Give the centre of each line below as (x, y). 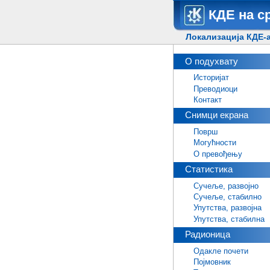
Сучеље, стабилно (227, 197)
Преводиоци (215, 89)
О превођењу (218, 154)
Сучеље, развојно (226, 186)
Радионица (208, 234)
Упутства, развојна (227, 208)
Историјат (211, 78)
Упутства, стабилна (229, 219)
